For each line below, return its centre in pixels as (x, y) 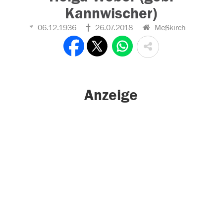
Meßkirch (169, 28)
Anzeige (111, 95)
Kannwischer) (111, 13)
